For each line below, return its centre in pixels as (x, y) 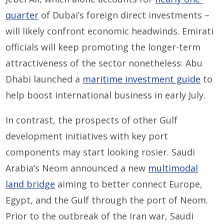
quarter (22, 15)
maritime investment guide (142, 79)
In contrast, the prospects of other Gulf (92, 120)
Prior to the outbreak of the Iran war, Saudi (100, 216)
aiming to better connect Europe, (129, 184)
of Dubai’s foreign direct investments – (124, 15)
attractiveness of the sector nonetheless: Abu (104, 63)
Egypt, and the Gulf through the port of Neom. (107, 200)
